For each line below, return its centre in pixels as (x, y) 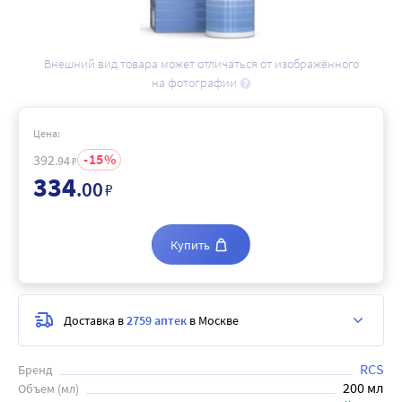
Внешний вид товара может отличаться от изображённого (201, 64)
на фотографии (195, 83)
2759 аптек (157, 320)
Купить (190, 245)
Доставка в (95, 320)
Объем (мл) (48, 389)
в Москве (213, 320)
